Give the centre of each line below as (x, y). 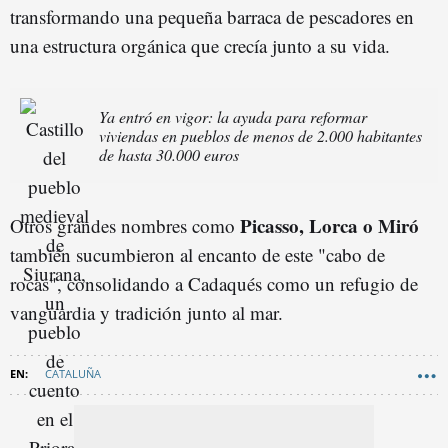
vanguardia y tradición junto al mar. (146, 312)
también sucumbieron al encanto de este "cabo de (197, 254)
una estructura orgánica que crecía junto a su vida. (200, 45)
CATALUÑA (73, 373)
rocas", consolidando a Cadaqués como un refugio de (214, 283)
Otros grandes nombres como (125, 225)
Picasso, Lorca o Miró (329, 225)
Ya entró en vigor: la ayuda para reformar (233, 116)
